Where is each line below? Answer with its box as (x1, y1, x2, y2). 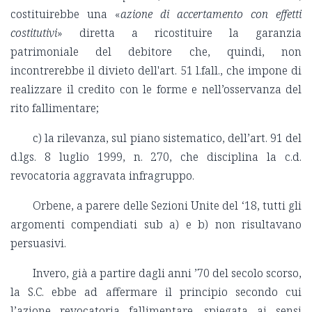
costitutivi (10, 25, 57, 41)
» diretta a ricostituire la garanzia (57, 25, 302, 41)
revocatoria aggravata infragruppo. (10, 168, 194, 184)
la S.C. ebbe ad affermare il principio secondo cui (10, 284, 302, 300)
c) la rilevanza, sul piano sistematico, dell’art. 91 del (33, 130, 302, 146)
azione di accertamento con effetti (120, 6, 302, 22)
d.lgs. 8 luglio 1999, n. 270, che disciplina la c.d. (10, 149, 302, 165)
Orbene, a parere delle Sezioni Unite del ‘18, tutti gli (33, 198, 302, 214)
